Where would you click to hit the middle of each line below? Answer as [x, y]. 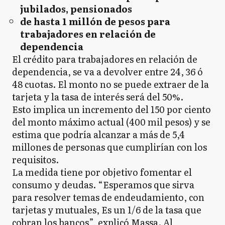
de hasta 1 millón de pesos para [95, 21]
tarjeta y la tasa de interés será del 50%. [98, 97]
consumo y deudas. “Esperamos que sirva [103, 185]
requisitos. [35, 159]
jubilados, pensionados [76, 9]
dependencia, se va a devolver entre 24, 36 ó [107, 72]
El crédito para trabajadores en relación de [105, 59]
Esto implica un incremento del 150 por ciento [111, 109]
